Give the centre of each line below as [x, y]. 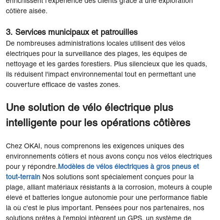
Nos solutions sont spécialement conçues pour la [118, 177]
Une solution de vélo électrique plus [90, 108]
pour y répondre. [32, 167]
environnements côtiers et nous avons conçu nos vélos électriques [109, 157]
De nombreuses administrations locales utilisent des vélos [96, 44]
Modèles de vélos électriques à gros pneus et [128, 167]
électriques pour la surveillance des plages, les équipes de [96, 54]
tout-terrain [23, 177]
